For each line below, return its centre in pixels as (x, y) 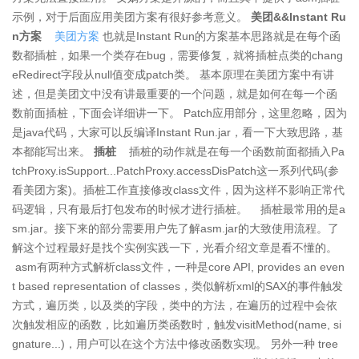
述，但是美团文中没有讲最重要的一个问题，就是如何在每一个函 (175, 93)
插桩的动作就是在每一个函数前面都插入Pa (230, 151)
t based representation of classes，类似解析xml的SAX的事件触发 (177, 286)
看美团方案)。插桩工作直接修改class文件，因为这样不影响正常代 (178, 190)
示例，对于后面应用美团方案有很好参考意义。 (131, 16)
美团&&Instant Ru (298, 16)
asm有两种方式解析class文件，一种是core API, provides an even (178, 266)
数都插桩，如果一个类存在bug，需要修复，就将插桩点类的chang (177, 55)
